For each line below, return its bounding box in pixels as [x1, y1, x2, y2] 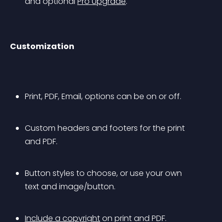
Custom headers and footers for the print [25, 122, 187, 134]
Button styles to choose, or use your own [25, 167, 184, 179]
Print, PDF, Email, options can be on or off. [25, 91, 181, 102]
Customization [10, 41, 74, 52]
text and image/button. [25, 181, 115, 192]
